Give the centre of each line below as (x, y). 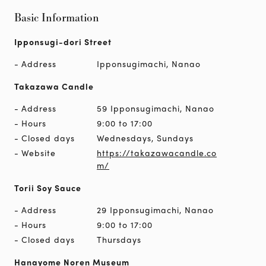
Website (39, 152)
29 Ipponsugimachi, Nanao (155, 209)
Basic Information (57, 18)
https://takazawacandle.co (157, 152)
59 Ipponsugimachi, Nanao (156, 108)
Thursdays (119, 239)
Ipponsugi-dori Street (63, 41)
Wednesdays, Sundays (145, 137)
